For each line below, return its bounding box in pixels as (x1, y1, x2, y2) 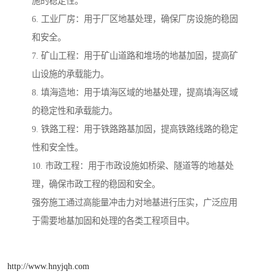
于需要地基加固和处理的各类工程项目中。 (32, 215, 194, 226)
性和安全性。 (32, 142, 83, 152)
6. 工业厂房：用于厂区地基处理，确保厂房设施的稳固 (32, 13, 238, 24)
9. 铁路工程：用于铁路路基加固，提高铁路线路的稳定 (32, 124, 238, 134)
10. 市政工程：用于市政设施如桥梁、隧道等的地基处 (32, 160, 234, 171)
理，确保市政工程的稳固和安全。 (32, 179, 160, 189)
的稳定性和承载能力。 (32, 105, 117, 116)
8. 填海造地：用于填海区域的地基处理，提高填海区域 (32, 87, 238, 97)
